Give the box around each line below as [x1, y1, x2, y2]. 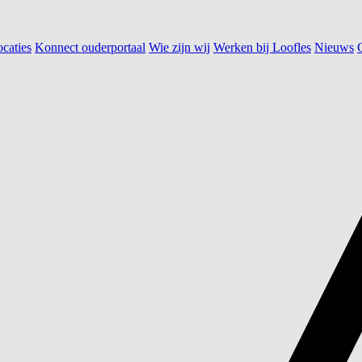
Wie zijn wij [149, 40, 210, 54]
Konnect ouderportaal [35, 40, 145, 54]
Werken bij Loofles [213, 40, 311, 54]
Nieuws [314, 40, 354, 54]
